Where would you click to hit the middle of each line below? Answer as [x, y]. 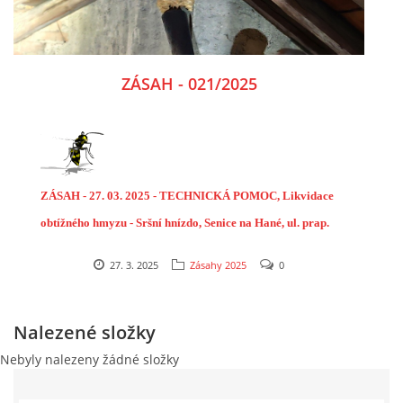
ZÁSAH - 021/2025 [189, 83]
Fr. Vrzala [66, 249]
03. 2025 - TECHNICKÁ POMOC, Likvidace [219, 195]
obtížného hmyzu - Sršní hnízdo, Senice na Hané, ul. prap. [185, 222]
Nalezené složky [85, 332]
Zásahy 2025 [218, 264]
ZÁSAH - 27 [71, 195]
